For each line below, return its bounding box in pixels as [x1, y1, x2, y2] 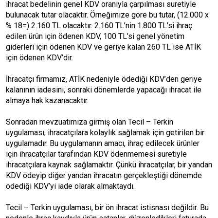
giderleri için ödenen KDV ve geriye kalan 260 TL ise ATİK [6, 42, 201, 52]
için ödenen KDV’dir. [6, 53, 73, 62]
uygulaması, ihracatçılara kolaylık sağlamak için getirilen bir [6, 128, 204, 137]
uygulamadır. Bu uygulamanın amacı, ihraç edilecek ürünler [6, 139, 200, 148]
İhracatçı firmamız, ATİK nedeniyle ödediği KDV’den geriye [6, 74, 202, 84]
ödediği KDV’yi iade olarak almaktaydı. [6, 182, 135, 191]
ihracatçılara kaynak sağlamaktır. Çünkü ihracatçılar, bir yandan [6, 160, 212, 169]
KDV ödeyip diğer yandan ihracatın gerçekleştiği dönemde [6, 171, 202, 180]
